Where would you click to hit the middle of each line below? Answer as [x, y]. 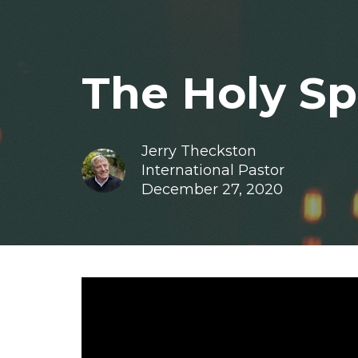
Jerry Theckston [199, 151]
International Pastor [213, 170]
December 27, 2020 [212, 189]
